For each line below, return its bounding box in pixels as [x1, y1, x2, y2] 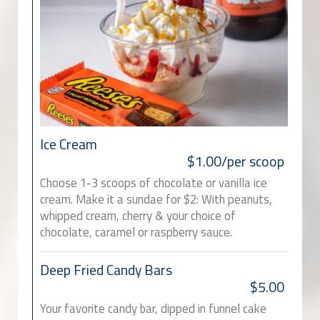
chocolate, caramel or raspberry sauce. [40, 223, 232, 242]
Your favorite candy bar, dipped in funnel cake [40, 299, 266, 319]
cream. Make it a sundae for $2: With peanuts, [40, 190, 272, 209]
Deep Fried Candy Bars [40, 259, 172, 281]
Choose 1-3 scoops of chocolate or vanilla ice [40, 174, 267, 193]
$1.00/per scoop [187, 151, 284, 173]
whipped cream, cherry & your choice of [40, 206, 236, 226]
